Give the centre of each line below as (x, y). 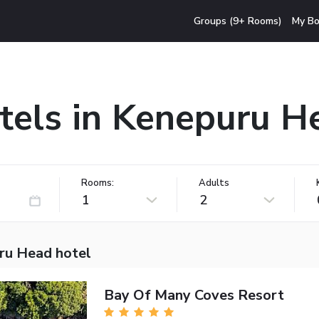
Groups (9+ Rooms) (238, 21)
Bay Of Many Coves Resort (194, 295)
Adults (214, 183)
